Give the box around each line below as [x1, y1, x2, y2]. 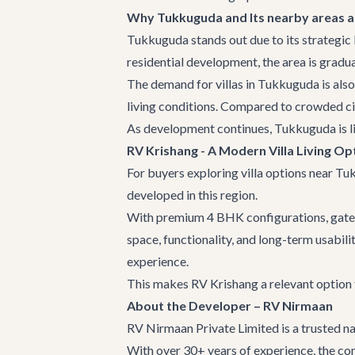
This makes [127, 276, 191, 291]
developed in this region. [127, 187, 258, 202]
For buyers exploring [127, 165, 241, 180]
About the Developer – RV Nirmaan [127, 298, 333, 313]
